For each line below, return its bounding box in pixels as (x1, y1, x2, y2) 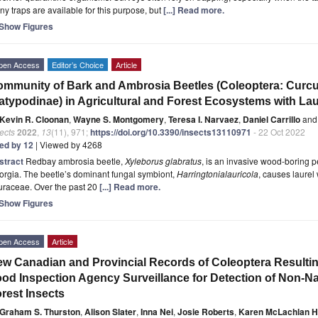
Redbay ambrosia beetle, (26, 155, 125, 168)
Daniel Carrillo (243, 113, 300, 126)
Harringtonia (177, 168, 225, 180)
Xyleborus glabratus (125, 155, 202, 168)
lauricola (225, 168, 258, 180)
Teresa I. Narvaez (168, 113, 238, 126)
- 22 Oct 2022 (251, 126, 305, 138)
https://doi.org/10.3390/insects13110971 (90, 126, 251, 139)
